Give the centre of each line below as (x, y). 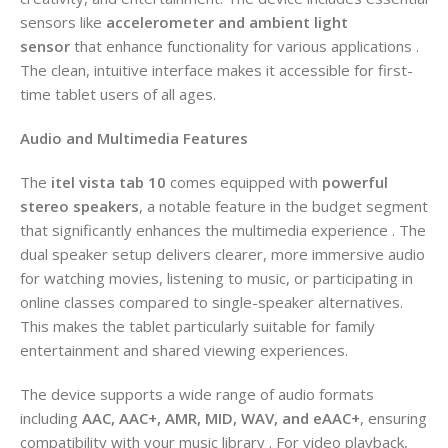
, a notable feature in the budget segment (283, 205)
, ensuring (393, 417)
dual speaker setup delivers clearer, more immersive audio (222, 253)
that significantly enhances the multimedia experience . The (223, 229)
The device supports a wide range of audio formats (197, 393)
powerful (355, 181)
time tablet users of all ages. (118, 93)
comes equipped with (244, 181)
